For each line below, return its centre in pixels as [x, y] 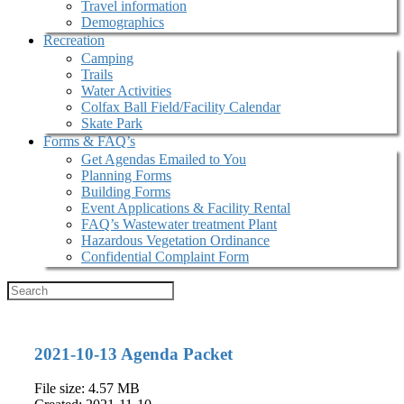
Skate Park [112, 123]
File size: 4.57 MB [87, 389]
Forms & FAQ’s [89, 141]
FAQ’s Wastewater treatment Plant [179, 224]
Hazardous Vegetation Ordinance [175, 240]
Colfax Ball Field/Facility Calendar [181, 107]
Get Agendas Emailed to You [164, 159]
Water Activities [126, 91]
